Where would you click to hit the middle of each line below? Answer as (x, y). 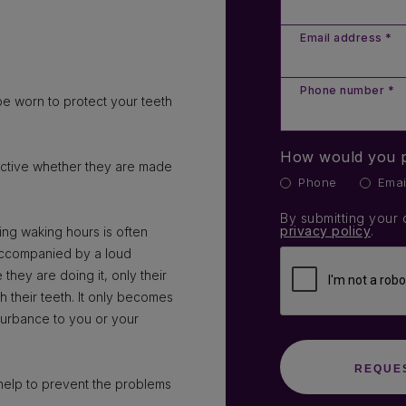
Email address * (346, 38)
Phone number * (347, 90)
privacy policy (325, 231)
